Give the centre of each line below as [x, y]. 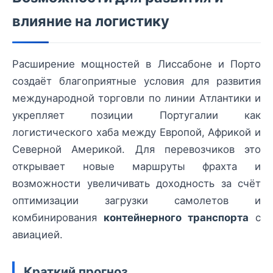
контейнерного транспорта [176, 217]
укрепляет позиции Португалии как [136, 115]
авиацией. [37, 234]
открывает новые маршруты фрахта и [136, 166]
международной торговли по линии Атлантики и [136, 98]
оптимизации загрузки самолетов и [136, 200]
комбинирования [58, 217]
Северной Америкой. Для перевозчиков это [136, 149]
